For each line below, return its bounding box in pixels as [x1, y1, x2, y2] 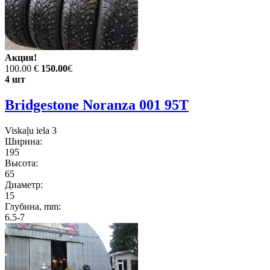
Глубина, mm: [5, 201, 61, 212]
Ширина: [5, 136, 42, 147]
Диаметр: [5, 180, 43, 190]
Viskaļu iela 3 [5, 125, 57, 136]
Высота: [5, 158, 38, 169]
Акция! [5, 52, 37, 63]
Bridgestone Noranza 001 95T [5, 97, 189, 113]
